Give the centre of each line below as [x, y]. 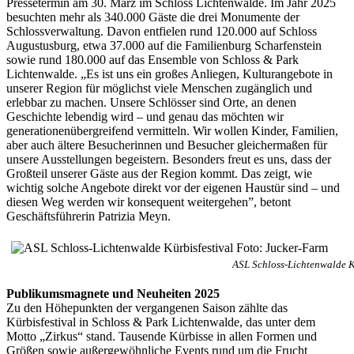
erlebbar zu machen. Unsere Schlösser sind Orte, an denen [151, 102]
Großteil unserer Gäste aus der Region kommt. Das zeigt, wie [159, 173]
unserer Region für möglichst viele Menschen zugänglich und [159, 88]
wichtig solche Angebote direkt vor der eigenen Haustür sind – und [173, 187]
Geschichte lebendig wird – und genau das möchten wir [145, 116]
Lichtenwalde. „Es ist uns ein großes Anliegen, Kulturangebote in [169, 73]
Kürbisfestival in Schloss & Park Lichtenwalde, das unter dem [161, 322]
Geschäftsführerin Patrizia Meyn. [88, 216]
